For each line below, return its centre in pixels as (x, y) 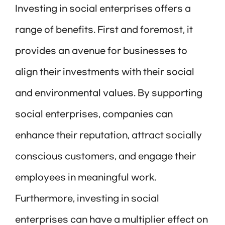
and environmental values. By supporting (109, 94)
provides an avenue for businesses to (101, 51)
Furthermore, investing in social (87, 199)
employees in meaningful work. (86, 178)
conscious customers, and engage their (105, 157)
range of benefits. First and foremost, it (104, 30)
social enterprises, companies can (94, 115)
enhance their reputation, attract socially (108, 136)
